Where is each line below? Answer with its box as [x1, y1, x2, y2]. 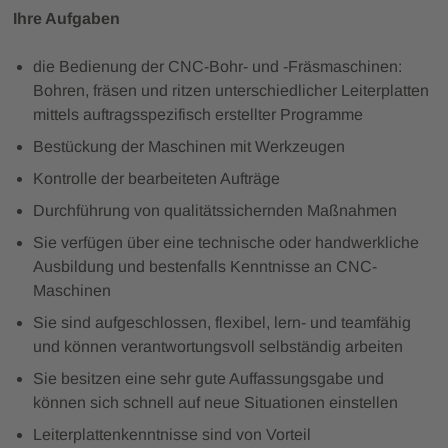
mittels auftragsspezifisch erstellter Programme [32, 105, 363, 123]
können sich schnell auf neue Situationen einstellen [32, 393, 398, 411]
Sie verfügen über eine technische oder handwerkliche [32, 233, 419, 251]
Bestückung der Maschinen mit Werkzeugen [32, 137, 345, 155]
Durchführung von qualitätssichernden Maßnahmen [32, 201, 397, 219]
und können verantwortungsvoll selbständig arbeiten [32, 337, 403, 355]
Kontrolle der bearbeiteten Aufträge [32, 169, 280, 187]
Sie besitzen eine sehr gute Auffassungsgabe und [32, 369, 384, 387]
